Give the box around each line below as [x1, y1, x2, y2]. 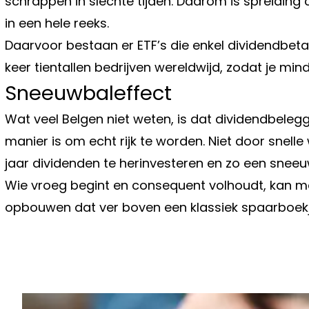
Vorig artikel [21, 238, 96, 256]
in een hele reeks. [5, 14, 109, 32]
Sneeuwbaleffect [5, 79, 172, 107]
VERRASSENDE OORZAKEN [21, 278, 232, 301]
